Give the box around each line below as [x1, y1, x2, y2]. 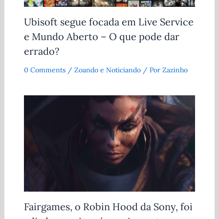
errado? [23, 44, 59, 57]
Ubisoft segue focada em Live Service [23, 15, 194, 28]
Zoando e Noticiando [74, 65, 141, 74]
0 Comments [23, 65, 66, 74]
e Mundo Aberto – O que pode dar [23, 30, 179, 43]
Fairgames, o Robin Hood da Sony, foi [23, 200, 193, 213]
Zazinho [162, 65, 188, 74]
